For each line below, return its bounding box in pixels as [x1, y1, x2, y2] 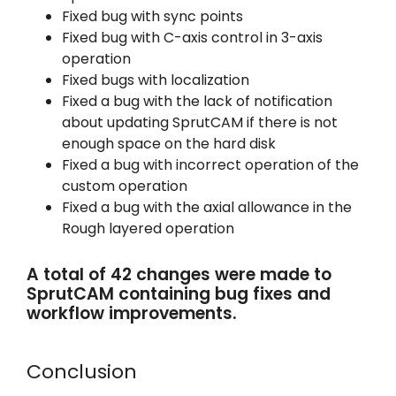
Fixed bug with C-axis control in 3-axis [61, 27, 323, 49]
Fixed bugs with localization [61, 70, 249, 91]
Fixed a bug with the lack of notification [61, 91, 332, 112]
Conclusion [26, 358, 137, 386]
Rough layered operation [61, 218, 234, 240]
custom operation [61, 176, 187, 197]
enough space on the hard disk [61, 133, 276, 155]
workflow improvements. [26, 301, 237, 326]
